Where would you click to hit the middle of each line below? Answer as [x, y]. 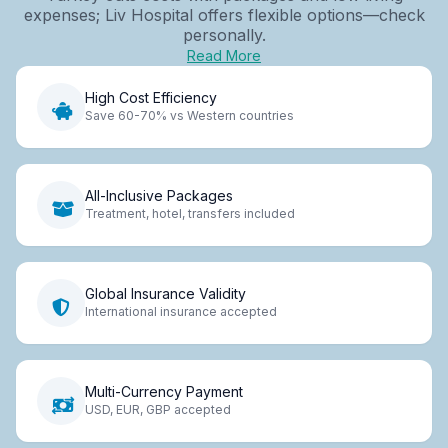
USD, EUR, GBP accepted [158, 410]
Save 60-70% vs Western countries [189, 116]
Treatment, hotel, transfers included [190, 214]
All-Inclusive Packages [159, 196]
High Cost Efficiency [151, 98]
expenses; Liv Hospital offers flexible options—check [224, 14]
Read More [224, 55]
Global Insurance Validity [165, 294]
